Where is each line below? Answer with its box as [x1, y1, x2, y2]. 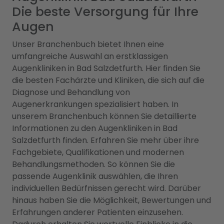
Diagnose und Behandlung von [12, 86, 130, 98]
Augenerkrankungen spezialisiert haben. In [12, 98, 178, 110]
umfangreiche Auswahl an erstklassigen [12, 50, 168, 62]
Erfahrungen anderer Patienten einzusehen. [12, 206, 183, 218]
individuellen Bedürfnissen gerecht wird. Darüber [12, 182, 201, 194]
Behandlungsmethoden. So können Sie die [12, 158, 175, 170]
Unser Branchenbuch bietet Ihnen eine [12, 38, 164, 50]
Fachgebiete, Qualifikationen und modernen [12, 146, 184, 158]
